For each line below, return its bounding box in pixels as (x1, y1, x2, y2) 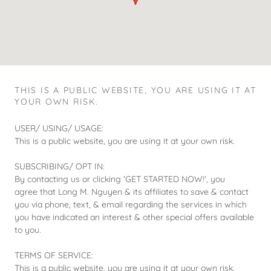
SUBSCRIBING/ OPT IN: (15, 160, 105, 172)
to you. (15, 224, 44, 235)
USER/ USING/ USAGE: (15, 122, 103, 134)
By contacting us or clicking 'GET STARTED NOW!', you (15, 173, 225, 184)
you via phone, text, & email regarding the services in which (15, 198, 247, 210)
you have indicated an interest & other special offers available (15, 211, 254, 223)
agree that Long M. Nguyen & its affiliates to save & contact (15, 186, 249, 197)
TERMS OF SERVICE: (15, 249, 93, 261)
